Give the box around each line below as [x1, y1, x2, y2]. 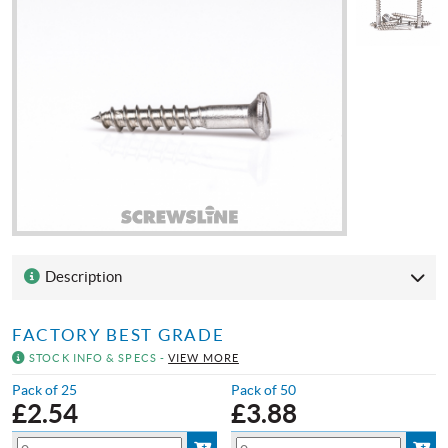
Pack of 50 [231, 381, 296, 398]
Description [39, 268, 123, 286]
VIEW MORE [168, 351, 239, 364]
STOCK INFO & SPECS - [26, 351, 169, 364]
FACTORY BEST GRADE [12, 325, 225, 344]
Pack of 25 [12, 381, 77, 398]
